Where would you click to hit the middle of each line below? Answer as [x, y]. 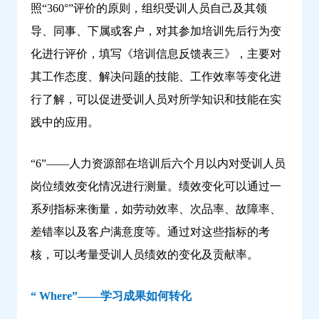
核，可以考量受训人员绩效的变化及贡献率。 [145, 255]
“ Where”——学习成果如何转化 [111, 296]
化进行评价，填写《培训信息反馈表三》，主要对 [156, 54]
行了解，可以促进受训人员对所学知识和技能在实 [156, 100]
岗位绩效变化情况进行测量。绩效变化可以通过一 [156, 187]
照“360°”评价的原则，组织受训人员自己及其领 [149, 9]
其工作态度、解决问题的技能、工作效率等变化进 [156, 77]
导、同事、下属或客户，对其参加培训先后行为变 [156, 31]
